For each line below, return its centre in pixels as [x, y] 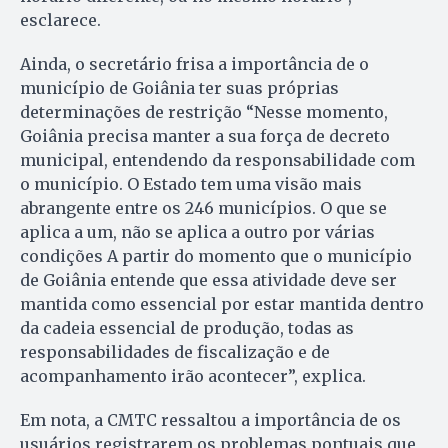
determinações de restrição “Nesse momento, [204, 111]
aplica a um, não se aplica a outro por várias [197, 231]
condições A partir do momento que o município [216, 255]
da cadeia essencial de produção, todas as [187, 327]
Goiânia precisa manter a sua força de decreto [205, 135]
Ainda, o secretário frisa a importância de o [194, 63]
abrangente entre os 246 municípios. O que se [203, 207]
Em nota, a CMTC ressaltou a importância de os [210, 419]
